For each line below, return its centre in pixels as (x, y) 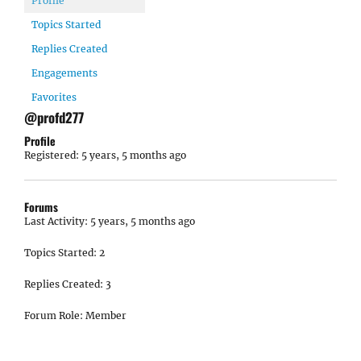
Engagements (64, 73)
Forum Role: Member (75, 315)
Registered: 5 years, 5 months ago (105, 155)
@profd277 (54, 117)
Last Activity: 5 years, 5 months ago (110, 221)
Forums (41, 207)
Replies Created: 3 (68, 284)
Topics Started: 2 (64, 253)
